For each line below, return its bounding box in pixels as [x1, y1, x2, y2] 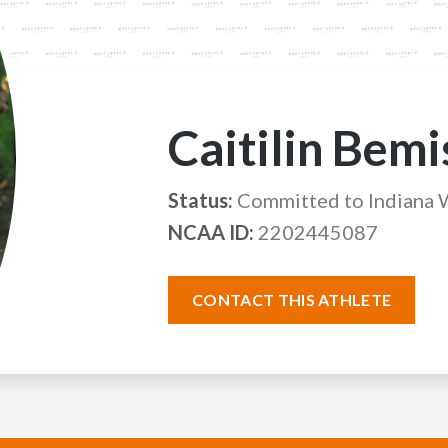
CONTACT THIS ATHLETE [192, 290, 392, 310]
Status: [168, 187, 233, 212]
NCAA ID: [168, 219, 254, 244]
